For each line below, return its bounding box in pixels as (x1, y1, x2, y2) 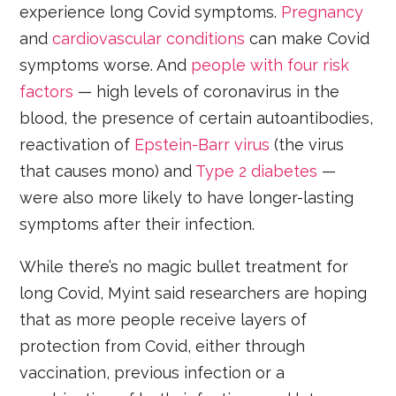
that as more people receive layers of (19, 309, 308, 329)
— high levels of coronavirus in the (78, 81, 340, 101)
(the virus (270, 134, 345, 154)
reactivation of (19, 134, 135, 154)
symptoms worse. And (19, 55, 192, 74)
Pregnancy (281, 2, 364, 21)
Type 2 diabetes (195, 161, 318, 180)
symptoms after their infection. (19, 214, 255, 233)
